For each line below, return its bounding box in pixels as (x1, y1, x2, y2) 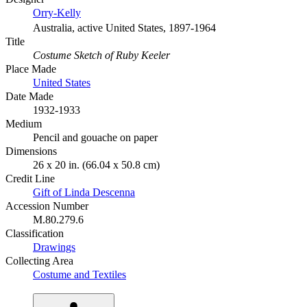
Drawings (33, 241, 75, 254)
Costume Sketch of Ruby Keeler (33, 49, 170, 62)
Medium (5, 118, 42, 130)
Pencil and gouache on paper (33, 132, 158, 144)
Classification (5, 228, 64, 240)
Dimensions (5, 145, 57, 158)
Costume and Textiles (33, 269, 126, 281)
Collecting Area (5, 255, 73, 267)
